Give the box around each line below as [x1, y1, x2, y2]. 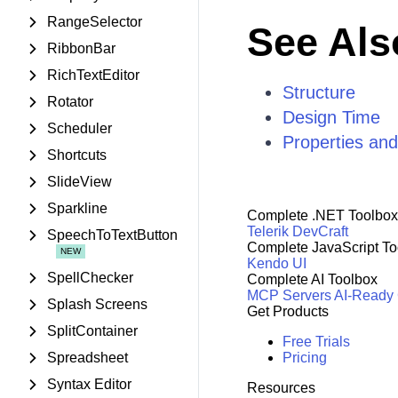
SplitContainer [47, 323, 138, 338]
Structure [282, 83, 355, 102]
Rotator [47, 94, 93, 109]
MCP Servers [246, 288, 331, 303]
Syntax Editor [47, 377, 131, 392]
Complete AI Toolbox [246, 272, 378, 287]
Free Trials [282, 334, 350, 349]
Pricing [282, 350, 327, 365]
